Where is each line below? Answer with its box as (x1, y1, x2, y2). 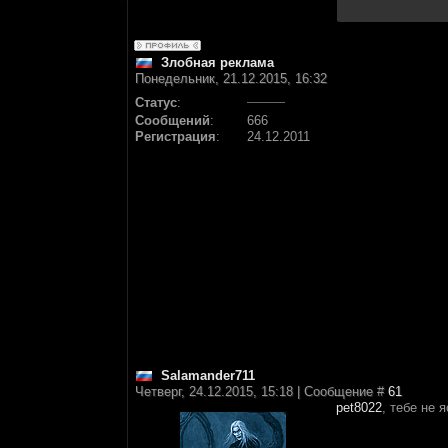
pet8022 (336, 400, 382, 415)
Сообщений (135, 113, 210, 128)
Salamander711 (161, 368, 255, 383)
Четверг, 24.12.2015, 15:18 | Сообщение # (135, 384, 388, 399)
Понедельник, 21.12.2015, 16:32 (135, 71, 327, 86)
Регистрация (135, 129, 216, 144)
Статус (135, 95, 177, 110)
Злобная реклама (161, 55, 274, 70)
